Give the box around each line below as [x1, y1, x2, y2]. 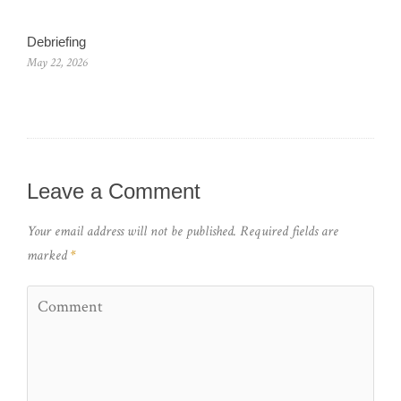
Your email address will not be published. [27, 221, 236, 241]
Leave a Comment [27, 179, 200, 204]
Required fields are [240, 221, 338, 241]
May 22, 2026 [27, 54, 88, 71]
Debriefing [27, 33, 86, 49]
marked [27, 245, 71, 265]
